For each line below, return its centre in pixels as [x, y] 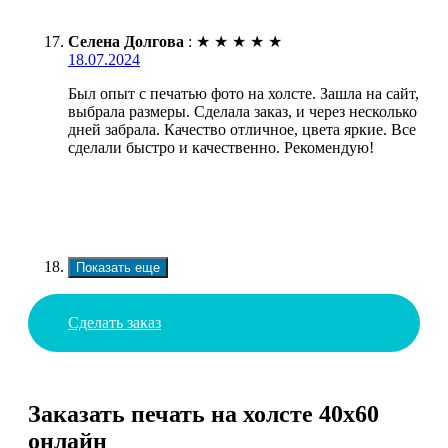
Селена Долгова [126, 41]
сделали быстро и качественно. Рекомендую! [221, 147]
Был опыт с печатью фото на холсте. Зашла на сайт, [243, 93]
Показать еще [118, 267]
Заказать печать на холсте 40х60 [203, 414]
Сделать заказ [114, 322]
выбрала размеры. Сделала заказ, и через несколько [242, 111]
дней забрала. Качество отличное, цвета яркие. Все [242, 129]
